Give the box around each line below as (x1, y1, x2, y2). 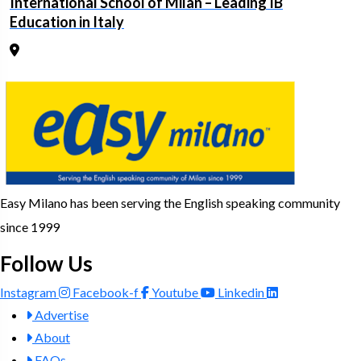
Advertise (35, 306, 89, 322)
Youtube (151, 284, 198, 300)
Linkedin (218, 284, 264, 300)
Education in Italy (10, 12, 124, 31)
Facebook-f (73, 284, 139, 300)
